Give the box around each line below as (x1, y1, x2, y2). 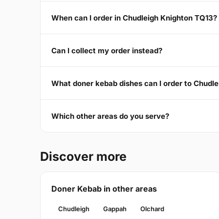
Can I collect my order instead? (51, 45, 162, 55)
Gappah (103, 205, 127, 213)
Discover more (40, 149, 127, 164)
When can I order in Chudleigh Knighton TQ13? (51, 13, 217, 22)
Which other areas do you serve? (51, 111, 169, 121)
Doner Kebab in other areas (51, 184, 157, 194)
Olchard (140, 205, 164, 213)
